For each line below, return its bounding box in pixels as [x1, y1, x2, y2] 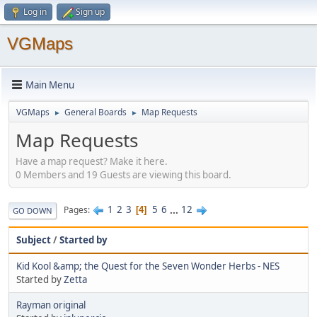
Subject [16, 233, 51, 246]
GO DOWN [13, 204, 52, 216]
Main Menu [25, 78, 74, 91]
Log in [23, 6, 47, 18]
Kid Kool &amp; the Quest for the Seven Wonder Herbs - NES [16, 259, 279, 272]
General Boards [64, 106, 127, 118]
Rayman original [16, 298, 86, 311]
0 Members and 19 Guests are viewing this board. [16, 168, 231, 181]
